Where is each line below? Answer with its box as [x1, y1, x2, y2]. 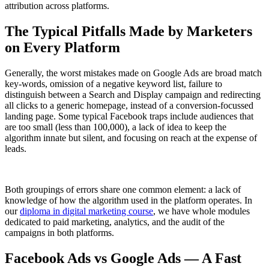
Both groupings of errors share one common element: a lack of [5, 184, 241, 195]
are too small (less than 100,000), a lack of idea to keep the [5, 122, 226, 133]
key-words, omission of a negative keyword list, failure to [5, 79, 222, 89]
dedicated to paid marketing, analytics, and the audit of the [5, 217, 225, 228]
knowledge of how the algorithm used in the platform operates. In [5, 195, 252, 206]
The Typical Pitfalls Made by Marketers [5, 23, 252, 40]
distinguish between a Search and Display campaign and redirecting [5, 89, 261, 100]
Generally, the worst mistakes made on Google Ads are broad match [5, 68, 262, 79]
